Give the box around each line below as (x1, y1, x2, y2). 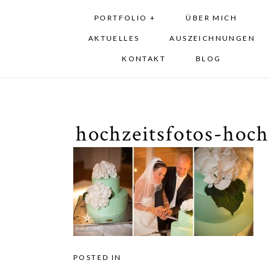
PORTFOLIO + (94, 13, 156, 23)
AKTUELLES (88, 34, 140, 43)
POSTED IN (73, 253, 122, 262)
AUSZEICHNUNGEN (169, 34, 256, 43)
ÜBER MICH (186, 13, 237, 23)
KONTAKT (122, 54, 166, 64)
